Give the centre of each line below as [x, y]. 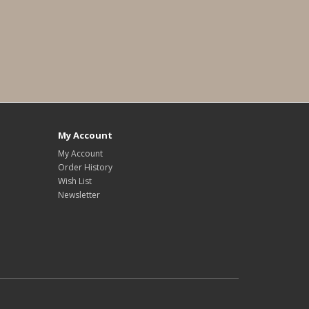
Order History [85, 167]
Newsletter [79, 195]
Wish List [74, 181]
